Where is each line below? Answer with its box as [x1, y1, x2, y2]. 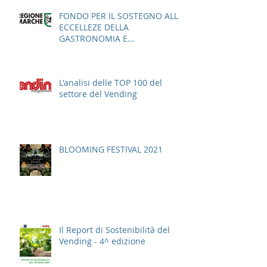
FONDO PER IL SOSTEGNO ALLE [59, 10, 183, 21]
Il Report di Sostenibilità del [59, 223, 170, 235]
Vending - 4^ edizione [59, 235, 145, 247]
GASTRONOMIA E [59, 32, 128, 44]
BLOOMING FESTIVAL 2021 [59, 143, 163, 155]
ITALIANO [59, 55, 96, 67]
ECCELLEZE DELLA [59, 21, 129, 33]
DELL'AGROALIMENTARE [59, 44, 153, 55]
